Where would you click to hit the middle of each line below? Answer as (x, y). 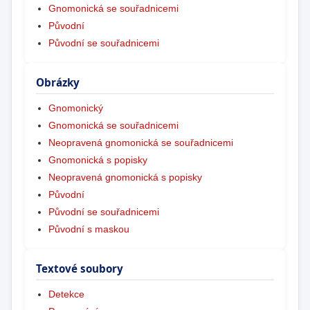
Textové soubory (80, 268)
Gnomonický (75, 108)
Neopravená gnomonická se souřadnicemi (140, 142)
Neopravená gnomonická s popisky (125, 177)
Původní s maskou (89, 229)
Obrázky (58, 82)
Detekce (66, 294)
